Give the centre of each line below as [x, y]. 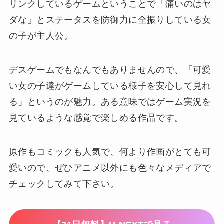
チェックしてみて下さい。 [64, 184]
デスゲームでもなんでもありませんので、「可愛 [110, 70]
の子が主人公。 [41, 36]
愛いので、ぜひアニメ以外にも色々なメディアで [110, 168]
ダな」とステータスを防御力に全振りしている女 [110, 20]
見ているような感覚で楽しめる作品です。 [96, 118]
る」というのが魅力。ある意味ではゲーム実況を [110, 102]
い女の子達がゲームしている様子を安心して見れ [110, 86]
